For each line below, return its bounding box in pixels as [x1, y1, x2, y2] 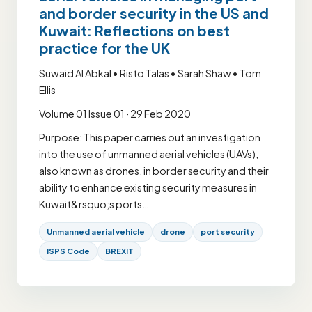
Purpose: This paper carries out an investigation [39, 130, 260, 143]
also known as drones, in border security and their [39, 164, 269, 177]
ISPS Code [47, 246, 90, 256]
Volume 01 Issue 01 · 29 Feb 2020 [39, 107, 191, 120]
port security [201, 226, 255, 236]
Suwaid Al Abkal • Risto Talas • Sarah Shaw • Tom [39, 66, 261, 79]
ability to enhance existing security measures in [39, 180, 257, 194]
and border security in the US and [39, 3, 269, 22]
